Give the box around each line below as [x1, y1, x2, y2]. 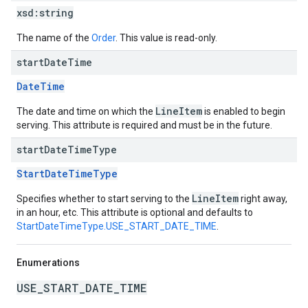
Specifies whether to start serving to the [16, 193, 192, 204]
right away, [239, 193, 287, 204]
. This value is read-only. [115, 32, 217, 43]
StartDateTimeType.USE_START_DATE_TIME [16, 221, 217, 232]
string [39, 6, 74, 19]
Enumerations [16, 257, 80, 268]
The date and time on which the [16, 106, 155, 117]
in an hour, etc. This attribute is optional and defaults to [16, 207, 253, 218]
